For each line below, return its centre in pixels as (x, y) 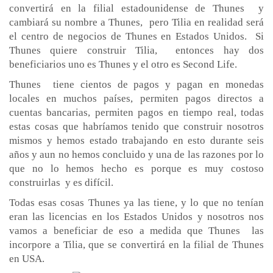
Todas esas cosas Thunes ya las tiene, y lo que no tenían (136, 202)
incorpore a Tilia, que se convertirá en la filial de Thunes (136, 244)
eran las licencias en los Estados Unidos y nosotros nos (136, 216)
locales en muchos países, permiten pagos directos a (136, 98)
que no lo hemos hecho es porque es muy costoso (136, 168)
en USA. (27, 258)
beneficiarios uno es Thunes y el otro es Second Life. (123, 64)
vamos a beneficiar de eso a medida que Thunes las (136, 230)
